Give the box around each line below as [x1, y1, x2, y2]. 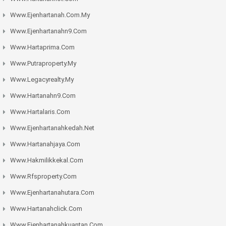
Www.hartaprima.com [10, 43, 75, 51]
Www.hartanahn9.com [10, 92, 76, 100]
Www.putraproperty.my [10, 60, 76, 68]
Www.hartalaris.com [10, 108, 70, 116]
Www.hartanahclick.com [10, 205, 82, 213]
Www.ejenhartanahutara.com [10, 189, 94, 197]
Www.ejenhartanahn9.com [10, 27, 87, 35]
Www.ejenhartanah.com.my [10, 11, 90, 19]
